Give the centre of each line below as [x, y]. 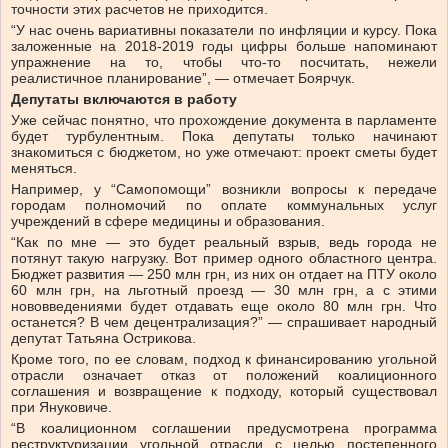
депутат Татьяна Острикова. [103, 338]
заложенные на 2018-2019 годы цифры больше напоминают [224, 46]
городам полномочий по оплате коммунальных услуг [224, 205]
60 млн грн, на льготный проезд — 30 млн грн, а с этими [224, 290]
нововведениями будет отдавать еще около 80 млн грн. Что [224, 306]
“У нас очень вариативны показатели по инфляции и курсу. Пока [224, 30]
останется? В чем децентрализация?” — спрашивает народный [224, 322]
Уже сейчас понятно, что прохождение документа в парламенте [224, 120]
